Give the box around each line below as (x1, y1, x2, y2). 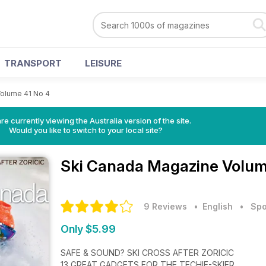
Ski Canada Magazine (61, 157, 222, 175)
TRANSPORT (4, 58, 62, 69)
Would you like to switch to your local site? (8, 125, 163, 135)
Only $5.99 (61, 223, 116, 235)
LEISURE (85, 58, 122, 69)
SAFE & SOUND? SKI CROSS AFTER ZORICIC (61, 248, 234, 258)
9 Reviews (144, 201, 187, 211)
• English (189, 201, 233, 211)
